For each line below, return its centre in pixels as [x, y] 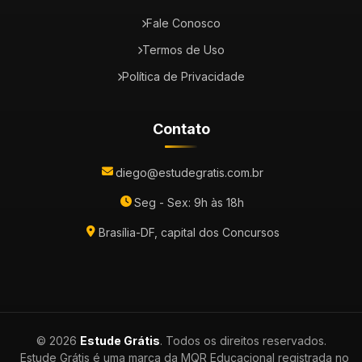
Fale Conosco [183, 23]
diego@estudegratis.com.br [189, 173]
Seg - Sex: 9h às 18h [189, 202]
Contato [181, 129]
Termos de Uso [183, 50]
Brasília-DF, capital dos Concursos [189, 232]
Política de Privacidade [183, 76]
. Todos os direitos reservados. [243, 341]
